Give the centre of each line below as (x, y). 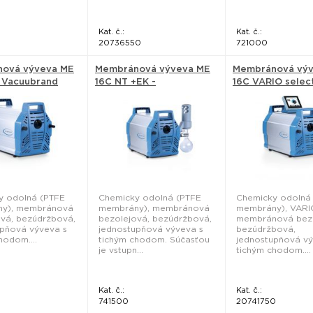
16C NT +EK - (125, 81)
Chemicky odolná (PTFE (150, 197)
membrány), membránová (154, 208)
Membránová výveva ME (153, 69)
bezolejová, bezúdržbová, (155, 218)
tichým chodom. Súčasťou (154, 239)
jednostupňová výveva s (151, 229)
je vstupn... (121, 250)
